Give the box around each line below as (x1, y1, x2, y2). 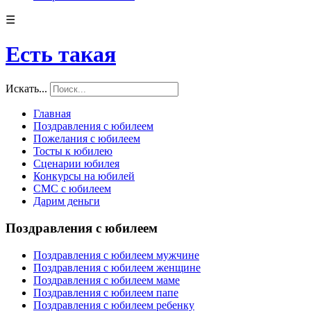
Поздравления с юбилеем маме (33, 274, 180, 286)
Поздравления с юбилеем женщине (33, 261, 201, 274)
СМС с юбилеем (33, 183, 111, 195)
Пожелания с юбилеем (33, 133, 140, 145)
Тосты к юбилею (33, 145, 112, 158)
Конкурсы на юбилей (33, 170, 135, 183)
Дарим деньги (33, 195, 100, 208)
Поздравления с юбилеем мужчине (33, 249, 199, 261)
